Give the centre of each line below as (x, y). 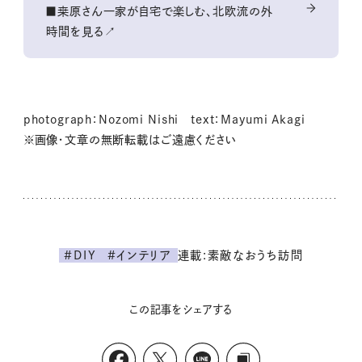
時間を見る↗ (81, 31)
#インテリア (139, 256)
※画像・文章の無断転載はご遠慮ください (130, 140)
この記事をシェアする (181, 310)
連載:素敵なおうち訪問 (240, 255)
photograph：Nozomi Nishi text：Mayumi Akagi (170, 120)
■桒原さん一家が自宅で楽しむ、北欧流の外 (160, 11)
